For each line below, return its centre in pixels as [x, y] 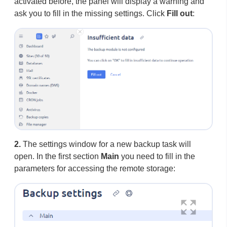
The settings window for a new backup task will [106, 144]
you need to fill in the [157, 157]
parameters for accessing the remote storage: [95, 169]
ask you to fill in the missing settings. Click [90, 14]
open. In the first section [58, 157]
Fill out [180, 14]
